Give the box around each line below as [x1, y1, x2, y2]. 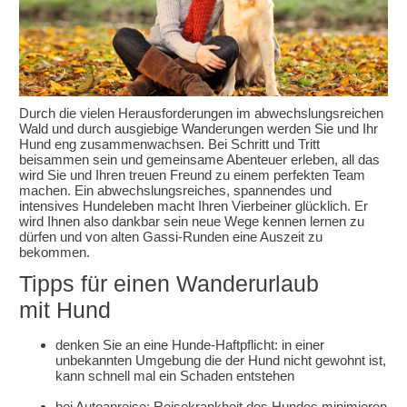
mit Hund [19, 296, 112, 323]
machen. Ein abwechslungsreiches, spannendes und [19, 182, 333, 198]
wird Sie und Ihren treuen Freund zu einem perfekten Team [19, 166, 366, 183]
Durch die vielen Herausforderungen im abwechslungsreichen [19, 104, 384, 121]
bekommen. [19, 243, 91, 260]
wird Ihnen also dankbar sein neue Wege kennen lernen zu [19, 213, 365, 229]
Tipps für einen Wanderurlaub [19, 270, 320, 296]
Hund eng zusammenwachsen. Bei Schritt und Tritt [19, 135, 321, 152]
